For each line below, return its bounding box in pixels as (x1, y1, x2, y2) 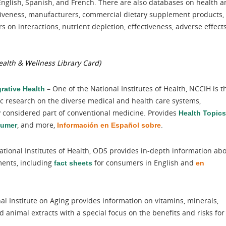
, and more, (17, 120, 57, 130)
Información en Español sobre (57, 121, 161, 129)
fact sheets (54, 159, 92, 167)
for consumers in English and (92, 158, 196, 167)
